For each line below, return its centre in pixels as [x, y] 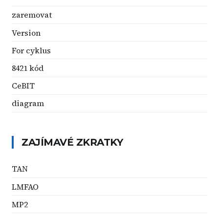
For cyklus [31, 50]
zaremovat [32, 15]
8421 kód [28, 68]
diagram [28, 103]
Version [26, 33]
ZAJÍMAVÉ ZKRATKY [72, 142]
